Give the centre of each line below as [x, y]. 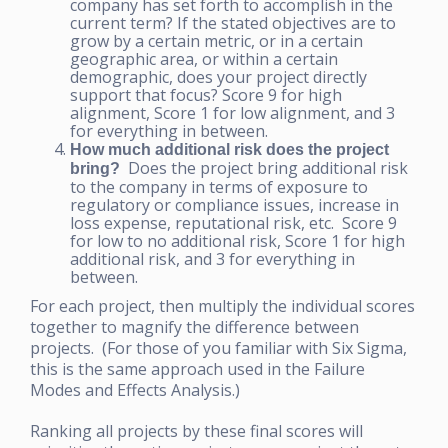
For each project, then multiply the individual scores [222, 305]
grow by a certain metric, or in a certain [216, 40]
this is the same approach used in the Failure [197, 368]
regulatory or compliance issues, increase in [234, 204]
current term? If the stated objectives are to [233, 22]
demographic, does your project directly [218, 76]
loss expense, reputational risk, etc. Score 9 [233, 222]
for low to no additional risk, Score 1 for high [237, 240]
